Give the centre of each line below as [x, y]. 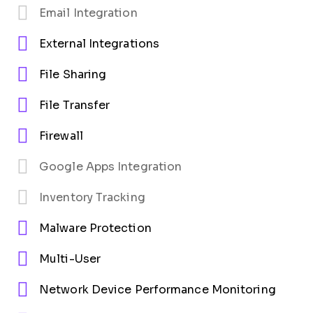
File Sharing [73, 75]
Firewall [61, 136]
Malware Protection [95, 228]
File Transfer [75, 105]
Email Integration [88, 13]
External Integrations [100, 44]
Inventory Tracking [92, 198]
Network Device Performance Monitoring [158, 290]
